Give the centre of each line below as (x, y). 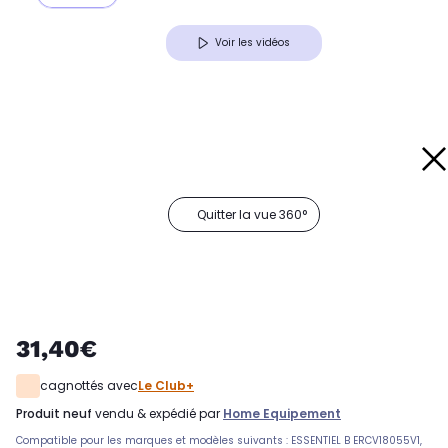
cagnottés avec (89, 386)
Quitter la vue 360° (252, 215)
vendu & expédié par (157, 414)
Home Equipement (282, 414)
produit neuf (57, 414)
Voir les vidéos (252, 43)
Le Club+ (166, 386)
